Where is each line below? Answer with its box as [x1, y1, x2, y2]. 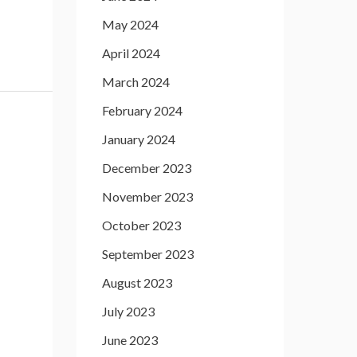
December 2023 [102, 160, 191, 175]
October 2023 [102, 218, 181, 233]
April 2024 [102, 45, 160, 61]
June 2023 [102, 332, 158, 347]
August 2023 [102, 275, 172, 290]
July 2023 [102, 304, 155, 319]
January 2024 [102, 131, 175, 147]
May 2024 [102, 17, 159, 32]
